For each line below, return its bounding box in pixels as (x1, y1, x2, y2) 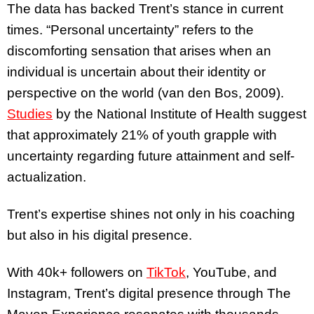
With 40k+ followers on (7, 264, 146, 280)
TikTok (146, 264, 186, 280)
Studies (7, 107, 53, 122)
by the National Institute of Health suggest (53, 107, 306, 122)
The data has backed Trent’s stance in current (7, 1, 283, 17)
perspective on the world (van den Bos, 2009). (7, 86, 284, 101)
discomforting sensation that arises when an (7, 43, 271, 59)
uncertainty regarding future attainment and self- (7, 149, 294, 164)
